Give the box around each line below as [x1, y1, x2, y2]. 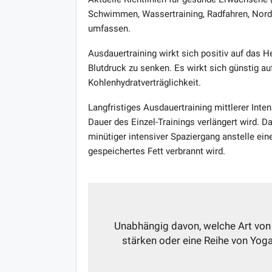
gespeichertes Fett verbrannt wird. [87, 145, 225, 157]
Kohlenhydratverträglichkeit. [87, 76, 201, 88]
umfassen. [87, 22, 131, 34]
